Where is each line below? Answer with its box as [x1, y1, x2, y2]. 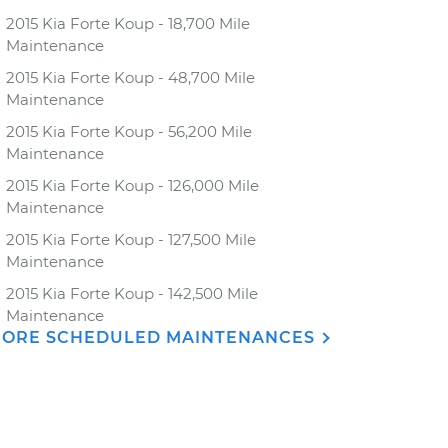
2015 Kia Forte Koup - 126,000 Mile [6, 176, 259, 195]
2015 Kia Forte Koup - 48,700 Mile [6, 68, 255, 87]
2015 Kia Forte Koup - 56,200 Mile [6, 122, 252, 141]
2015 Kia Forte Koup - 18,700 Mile [6, 14, 250, 33]
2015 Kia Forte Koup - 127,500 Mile [6, 230, 256, 249]
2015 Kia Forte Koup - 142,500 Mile [6, 284, 258, 303]
